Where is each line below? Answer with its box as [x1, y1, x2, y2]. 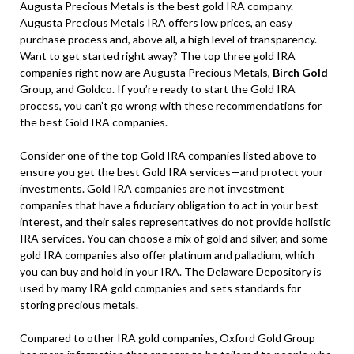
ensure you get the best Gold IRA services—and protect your [20, 165, 323, 179]
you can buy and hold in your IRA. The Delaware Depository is [20, 265, 322, 279]
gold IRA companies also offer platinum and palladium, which [20, 248, 314, 262]
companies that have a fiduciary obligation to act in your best [20, 198, 318, 213]
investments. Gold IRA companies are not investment [20, 182, 284, 196]
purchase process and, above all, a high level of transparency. [20, 32, 317, 47]
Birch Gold [273, 66, 328, 80]
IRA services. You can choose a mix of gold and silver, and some [20, 232, 328, 246]
